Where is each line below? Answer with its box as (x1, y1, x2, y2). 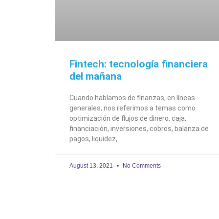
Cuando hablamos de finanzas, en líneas (69, 93, 195, 102)
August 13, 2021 (69, 162, 114, 169)
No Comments (121, 162, 161, 169)
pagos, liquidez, (69, 134, 117, 143)
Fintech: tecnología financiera (69, 58, 208, 70)
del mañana (69, 70, 122, 82)
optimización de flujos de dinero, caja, (69, 114, 186, 122)
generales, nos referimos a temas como (69, 104, 196, 112)
